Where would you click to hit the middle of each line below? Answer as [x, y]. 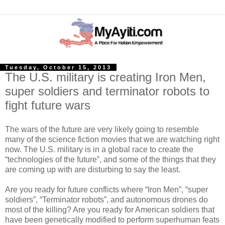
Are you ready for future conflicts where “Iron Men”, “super [106, 190]
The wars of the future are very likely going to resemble [102, 130]
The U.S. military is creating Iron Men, [105, 77]
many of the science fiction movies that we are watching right [112, 140]
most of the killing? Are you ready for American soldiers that [110, 210]
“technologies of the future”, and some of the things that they [110, 160]
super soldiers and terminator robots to [107, 91]
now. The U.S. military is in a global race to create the [99, 150]
